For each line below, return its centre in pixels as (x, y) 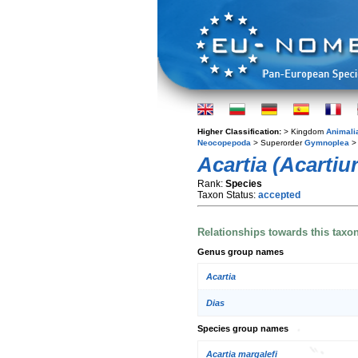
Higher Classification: (241, 131)
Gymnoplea (327, 143)
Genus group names (241, 251)
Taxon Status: (228, 195)
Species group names (243, 329)
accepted (279, 195)
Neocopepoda (224, 143)
